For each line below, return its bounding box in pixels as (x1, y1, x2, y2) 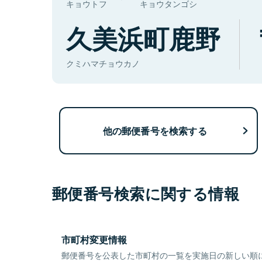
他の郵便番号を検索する (102, 123, 207, 137)
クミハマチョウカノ (66, 57, 140, 70)
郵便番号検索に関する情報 (52, 182, 240, 205)
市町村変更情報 (61, 233, 127, 247)
